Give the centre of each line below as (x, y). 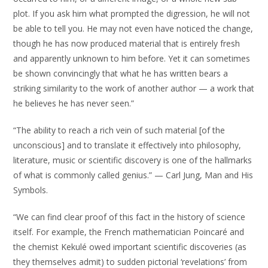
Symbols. (31, 190)
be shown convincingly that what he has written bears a (121, 73)
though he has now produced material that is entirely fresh (127, 43)
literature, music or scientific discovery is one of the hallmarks (133, 160)
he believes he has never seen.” (74, 103)
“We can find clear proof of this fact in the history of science (130, 217)
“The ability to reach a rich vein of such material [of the (119, 130)
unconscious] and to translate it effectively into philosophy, (127, 145)
